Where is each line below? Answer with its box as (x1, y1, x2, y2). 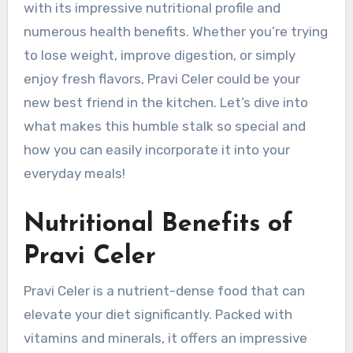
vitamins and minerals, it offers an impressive (23, 329, 307, 346)
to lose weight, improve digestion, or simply (23, 47, 295, 64)
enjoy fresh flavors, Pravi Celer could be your (23, 71, 300, 87)
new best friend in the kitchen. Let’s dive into (23, 95, 308, 111)
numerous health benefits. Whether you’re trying (23, 24, 328, 40)
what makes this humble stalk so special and (23, 118, 306, 135)
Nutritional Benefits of (23, 212, 293, 238)
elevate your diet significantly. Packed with (23, 306, 292, 322)
